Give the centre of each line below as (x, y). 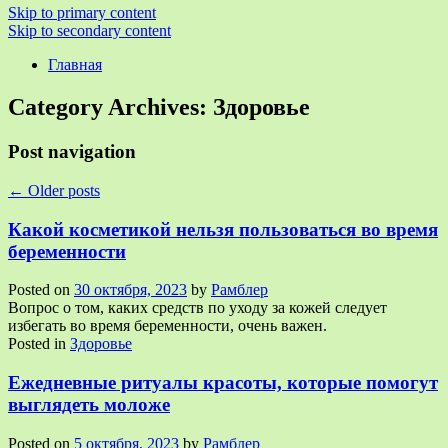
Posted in (37, 344)
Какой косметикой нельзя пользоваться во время (223, 229)
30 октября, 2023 (130, 290)
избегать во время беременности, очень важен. (167, 326)
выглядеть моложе (89, 404)
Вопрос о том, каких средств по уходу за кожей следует (197, 308)
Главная (75, 65)
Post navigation (72, 152)
